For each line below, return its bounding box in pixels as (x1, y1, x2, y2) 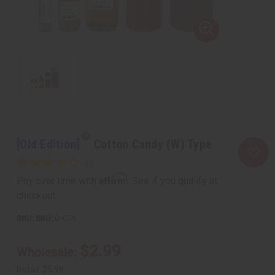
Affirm (99, 172, 128, 185)
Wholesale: (17, 245, 80, 260)
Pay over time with (17, 175, 99, 187)
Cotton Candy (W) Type (93, 137, 212, 152)
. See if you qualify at (128, 175, 217, 187)
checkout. (17, 190, 57, 202)
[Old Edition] (17, 137, 83, 152)
